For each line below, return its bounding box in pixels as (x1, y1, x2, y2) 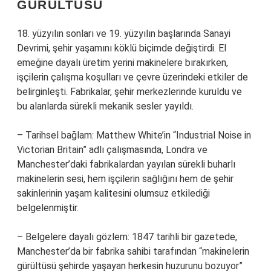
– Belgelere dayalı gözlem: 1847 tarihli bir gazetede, (17, 231, 237, 243)
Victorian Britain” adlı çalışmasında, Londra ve (17, 144, 207, 155)
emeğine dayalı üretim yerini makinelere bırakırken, (17, 57, 228, 68)
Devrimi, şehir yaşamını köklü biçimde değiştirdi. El (17, 42, 226, 54)
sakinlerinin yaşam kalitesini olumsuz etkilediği (17, 188, 210, 199)
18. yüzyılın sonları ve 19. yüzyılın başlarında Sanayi (17, 28, 230, 39)
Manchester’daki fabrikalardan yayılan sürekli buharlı (17, 158, 235, 170)
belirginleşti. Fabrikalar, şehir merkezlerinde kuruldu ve (17, 86, 242, 97)
